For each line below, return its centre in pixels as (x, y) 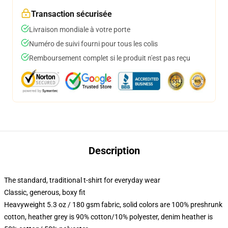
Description (114, 151)
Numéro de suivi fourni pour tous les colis (93, 44)
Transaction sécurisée (72, 14)
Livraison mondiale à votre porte (80, 30)
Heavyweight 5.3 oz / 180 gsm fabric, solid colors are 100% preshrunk (113, 205)
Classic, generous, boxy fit (45, 192)
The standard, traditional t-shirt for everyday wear (82, 180)
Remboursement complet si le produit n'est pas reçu (110, 58)
